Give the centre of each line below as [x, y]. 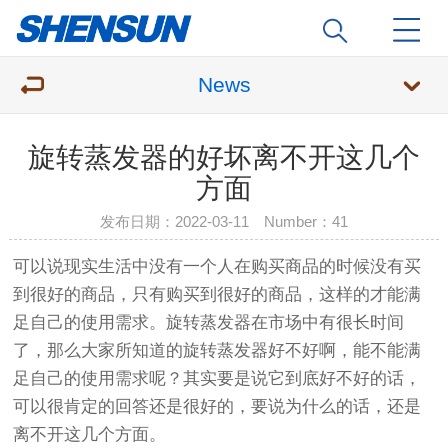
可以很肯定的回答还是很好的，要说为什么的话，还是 [217, 407]
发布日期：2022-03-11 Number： [215, 221]
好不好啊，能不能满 [345, 351]
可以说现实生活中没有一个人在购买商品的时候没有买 [217, 267]
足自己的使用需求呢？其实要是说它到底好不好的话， [217, 379]
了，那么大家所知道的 [98, 351]
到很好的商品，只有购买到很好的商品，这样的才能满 [217, 295]
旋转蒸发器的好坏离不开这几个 [223, 157]
